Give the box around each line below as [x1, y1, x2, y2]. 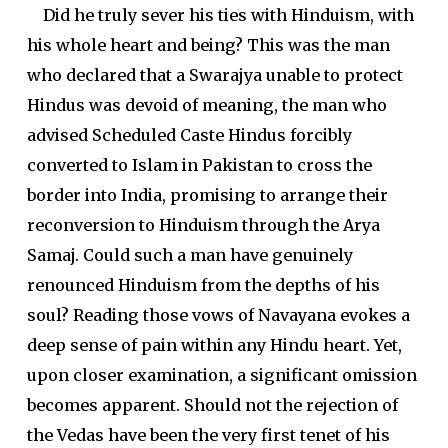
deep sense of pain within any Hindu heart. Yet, [26, 335, 402, 355]
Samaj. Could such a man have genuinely [26, 245, 353, 265]
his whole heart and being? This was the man [26, 35, 390, 55]
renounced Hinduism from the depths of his [26, 275, 380, 295]
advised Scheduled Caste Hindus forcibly [26, 125, 352, 145]
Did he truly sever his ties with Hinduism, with [26, 5, 414, 25]
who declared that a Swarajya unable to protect [26, 65, 403, 85]
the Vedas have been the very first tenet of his [26, 425, 390, 445]
